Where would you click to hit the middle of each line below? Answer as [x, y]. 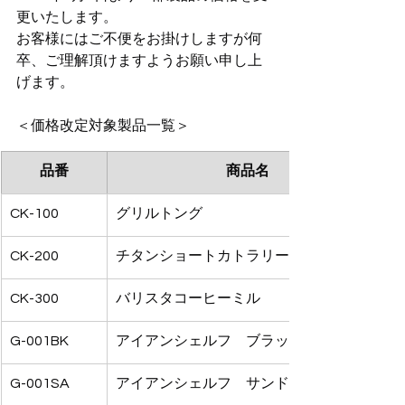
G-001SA [40, 383]
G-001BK [39, 341]
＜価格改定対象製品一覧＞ [103, 126]
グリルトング [159, 213]
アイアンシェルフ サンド [202, 383]
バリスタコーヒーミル [188, 298]
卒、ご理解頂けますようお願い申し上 [139, 61]
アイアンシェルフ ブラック [210, 341]
